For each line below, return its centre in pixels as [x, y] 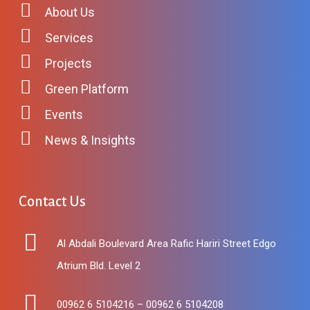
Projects [68, 63]
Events [64, 114]
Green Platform [86, 89]
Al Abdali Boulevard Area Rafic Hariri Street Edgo [166, 243]
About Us [70, 12]
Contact [42, 201]
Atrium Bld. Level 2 [98, 265]
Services [69, 37]
